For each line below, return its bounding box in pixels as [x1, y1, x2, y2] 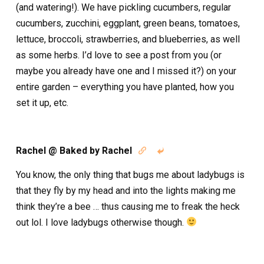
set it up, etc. [16, 97, 68, 108]
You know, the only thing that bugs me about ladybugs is [16, 169, 245, 180]
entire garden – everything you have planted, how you [16, 81, 234, 93]
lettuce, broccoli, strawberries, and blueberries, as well [16, 33, 240, 45]
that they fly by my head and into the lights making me [16, 184, 236, 196]
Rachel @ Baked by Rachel [16, 144, 132, 156]
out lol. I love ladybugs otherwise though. [16, 216, 186, 228]
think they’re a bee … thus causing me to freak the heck [16, 200, 240, 212]
